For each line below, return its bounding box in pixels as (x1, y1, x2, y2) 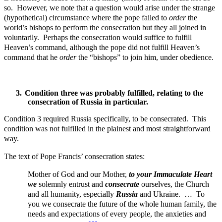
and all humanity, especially (28, 190, 116, 199)
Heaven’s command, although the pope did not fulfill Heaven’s (4, 43, 200, 52)
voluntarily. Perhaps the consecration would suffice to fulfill (4, 33, 192, 42)
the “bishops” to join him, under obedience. (76, 53, 214, 62)
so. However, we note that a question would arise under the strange (4, 3, 215, 12)
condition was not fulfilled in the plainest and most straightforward (4, 124, 211, 133)
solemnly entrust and (37, 180, 105, 189)
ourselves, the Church (139, 180, 209, 189)
